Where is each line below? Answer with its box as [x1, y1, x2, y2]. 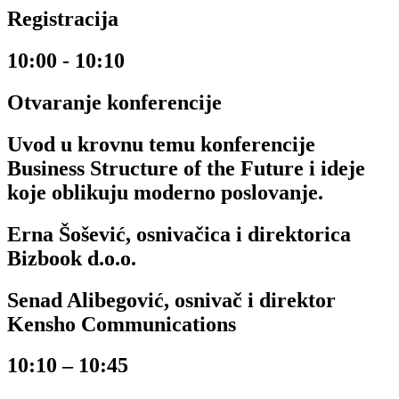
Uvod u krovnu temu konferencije [7, 132, 315, 156]
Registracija [7, 6, 118, 30]
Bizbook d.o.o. [7, 246, 136, 270]
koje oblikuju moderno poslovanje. [7, 180, 323, 204]
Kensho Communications [7, 312, 236, 336]
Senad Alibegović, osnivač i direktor [7, 288, 336, 312]
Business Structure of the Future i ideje [7, 156, 365, 180]
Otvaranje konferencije [7, 90, 222, 114]
